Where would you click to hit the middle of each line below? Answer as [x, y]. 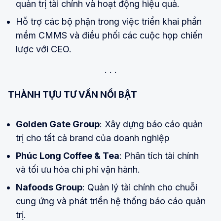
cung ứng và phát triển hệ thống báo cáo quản [111, 201]
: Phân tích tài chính [159, 156]
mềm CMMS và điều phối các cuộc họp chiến [109, 36]
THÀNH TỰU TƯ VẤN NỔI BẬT [73, 95]
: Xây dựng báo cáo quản [151, 124]
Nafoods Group [49, 187]
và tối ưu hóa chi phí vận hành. [78, 170]
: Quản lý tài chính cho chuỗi [140, 187]
